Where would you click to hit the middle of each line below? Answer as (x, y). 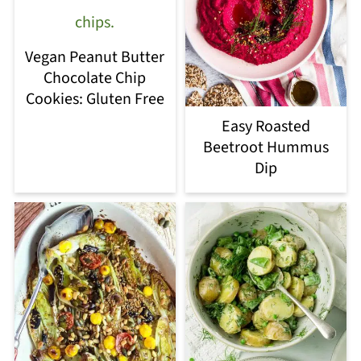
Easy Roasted (266, 127)
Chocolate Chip (95, 78)
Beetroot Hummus (266, 148)
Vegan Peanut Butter (95, 57)
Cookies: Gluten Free (95, 99)
